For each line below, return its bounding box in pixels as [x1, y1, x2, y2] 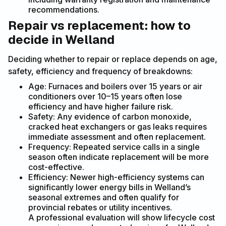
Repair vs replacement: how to [8, 18, 191, 34]
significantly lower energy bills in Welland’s [28, 182, 191, 193]
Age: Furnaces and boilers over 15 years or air [28, 81, 202, 92]
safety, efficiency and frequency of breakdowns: [8, 66, 193, 77]
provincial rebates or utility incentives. [28, 202, 172, 213]
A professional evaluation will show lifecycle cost [28, 212, 215, 223]
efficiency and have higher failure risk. [28, 101, 173, 112]
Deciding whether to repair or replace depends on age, [8, 54, 217, 65]
